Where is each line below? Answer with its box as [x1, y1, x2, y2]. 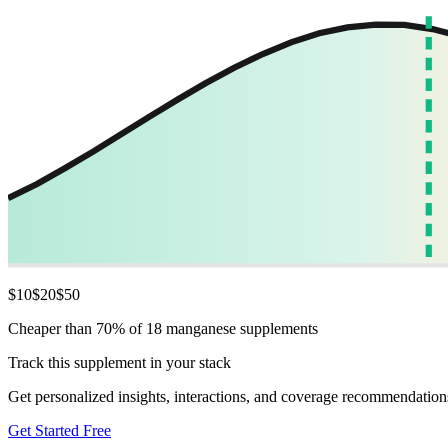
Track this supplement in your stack [8, 353, 231, 371]
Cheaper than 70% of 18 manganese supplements [8, 319, 318, 337]
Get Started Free [8, 421, 111, 439]
